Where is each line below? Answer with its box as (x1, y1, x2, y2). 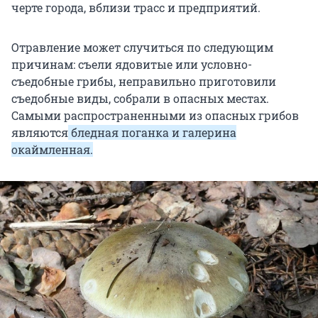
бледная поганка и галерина (68, 125, 236, 141)
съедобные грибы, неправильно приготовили (11, 74, 276, 89)
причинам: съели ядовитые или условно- (11, 57, 252, 72)
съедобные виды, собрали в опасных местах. (11, 91, 269, 106)
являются (11, 125, 68, 141)
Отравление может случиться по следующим (11, 40, 273, 55)
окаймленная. (11, 142, 93, 158)
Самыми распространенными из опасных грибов (11, 108, 299, 124)
